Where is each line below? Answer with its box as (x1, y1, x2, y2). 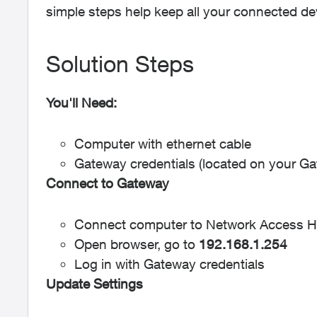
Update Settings (46, 276, 143, 292)
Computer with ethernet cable (74, 136, 251, 151)
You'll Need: (46, 95, 117, 110)
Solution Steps (46, 50, 194, 77)
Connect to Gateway (46, 175, 169, 191)
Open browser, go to (74, 236, 199, 252)
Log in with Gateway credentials (74, 256, 265, 272)
